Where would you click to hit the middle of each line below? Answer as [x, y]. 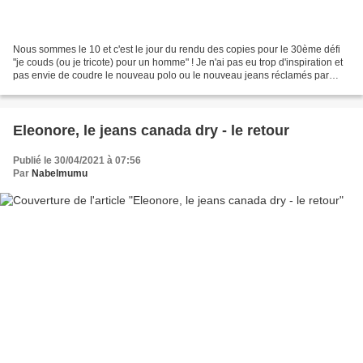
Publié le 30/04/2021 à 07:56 [77, 161]
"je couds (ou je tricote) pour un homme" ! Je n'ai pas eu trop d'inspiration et [178, 63]
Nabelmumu [60, 174]
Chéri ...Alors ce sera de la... [75, 89]
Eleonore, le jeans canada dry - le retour [151, 131]
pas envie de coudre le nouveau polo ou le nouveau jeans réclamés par [171, 76]
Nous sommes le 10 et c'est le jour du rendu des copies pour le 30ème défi [177, 50]
